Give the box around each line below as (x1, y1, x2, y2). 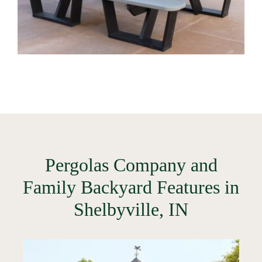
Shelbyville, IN (74, 199, 188, 220)
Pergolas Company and (44, 154, 218, 175)
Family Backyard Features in (23, 177, 239, 198)
